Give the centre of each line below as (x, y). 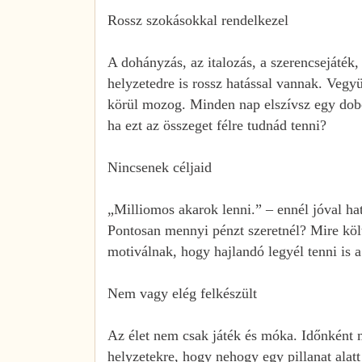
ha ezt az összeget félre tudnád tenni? (217, 125)
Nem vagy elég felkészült (182, 293)
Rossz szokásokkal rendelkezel (198, 20)
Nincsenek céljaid (160, 167)
